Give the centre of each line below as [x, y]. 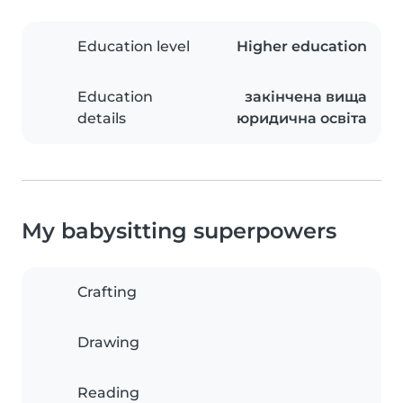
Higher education [302, 47]
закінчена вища [306, 97]
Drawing [108, 343]
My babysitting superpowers [179, 231]
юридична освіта [302, 119]
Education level [134, 47]
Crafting [107, 292]
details [102, 119]
